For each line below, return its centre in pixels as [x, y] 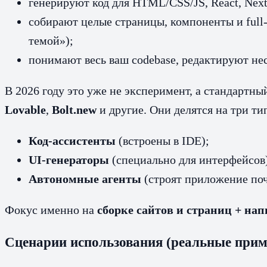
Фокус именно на [51, 209]
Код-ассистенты [72, 140]
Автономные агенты [85, 178]
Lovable [25, 109]
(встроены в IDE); [162, 140]
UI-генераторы [69, 159]
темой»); [51, 40]
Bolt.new [74, 109]
